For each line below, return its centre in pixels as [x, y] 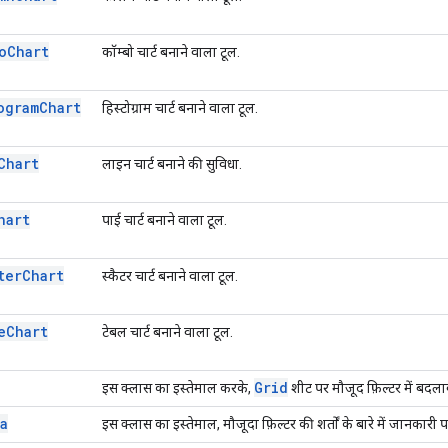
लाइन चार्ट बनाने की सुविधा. [172, 163]
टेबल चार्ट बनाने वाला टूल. [167, 331]
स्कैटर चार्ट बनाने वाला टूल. [170, 275]
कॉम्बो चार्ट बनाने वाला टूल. [171, 51]
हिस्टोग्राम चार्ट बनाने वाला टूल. [180, 107]
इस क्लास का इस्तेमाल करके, [178, 387]
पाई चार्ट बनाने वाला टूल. [164, 219]
